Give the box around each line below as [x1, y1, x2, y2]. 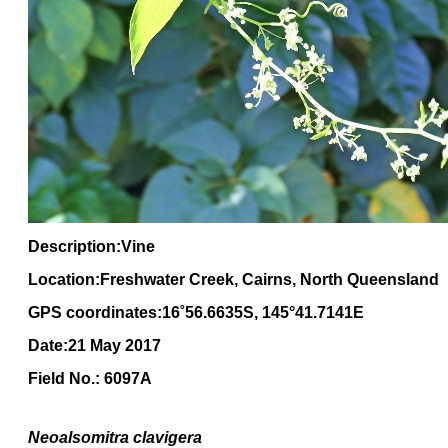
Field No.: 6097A [28, 370, 152, 387]
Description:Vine [28, 238, 155, 255]
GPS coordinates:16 [28, 304, 180, 321]
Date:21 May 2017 [28, 337, 161, 354]
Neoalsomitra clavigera [28, 429, 202, 446]
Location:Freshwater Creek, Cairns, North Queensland [28, 271, 439, 288]
